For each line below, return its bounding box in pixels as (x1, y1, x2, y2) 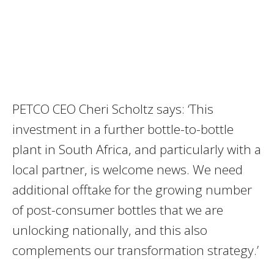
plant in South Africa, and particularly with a (12, 140, 261, 158)
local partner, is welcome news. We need (12, 160, 243, 178)
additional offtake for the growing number (12, 180, 252, 198)
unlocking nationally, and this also (12, 221, 207, 239)
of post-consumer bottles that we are (12, 201, 223, 218)
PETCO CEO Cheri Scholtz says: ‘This (12, 100, 213, 117)
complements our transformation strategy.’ (12, 241, 259, 259)
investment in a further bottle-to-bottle (12, 120, 234, 138)
